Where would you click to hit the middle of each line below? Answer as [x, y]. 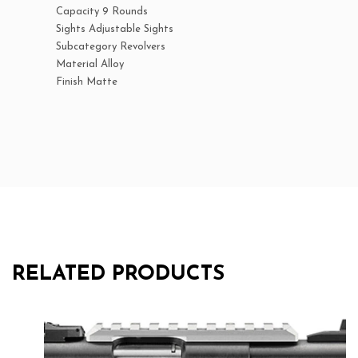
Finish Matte [87, 82]
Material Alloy [90, 65]
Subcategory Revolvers [111, 47]
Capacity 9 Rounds [102, 12]
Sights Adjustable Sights [115, 30]
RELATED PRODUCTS [118, 275]
